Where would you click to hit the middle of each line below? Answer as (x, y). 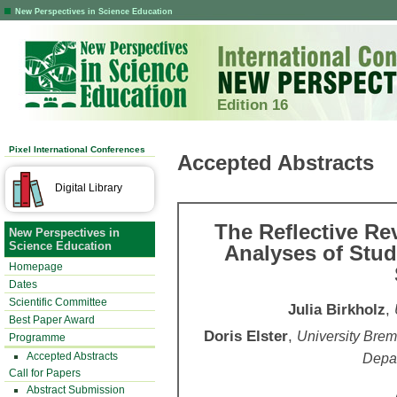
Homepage (36, 267)
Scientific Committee (58, 302)
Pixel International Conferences (77, 149)
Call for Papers (45, 373)
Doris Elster (245, 336)
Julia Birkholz (337, 309)
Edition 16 (253, 105)
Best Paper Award (52, 320)
